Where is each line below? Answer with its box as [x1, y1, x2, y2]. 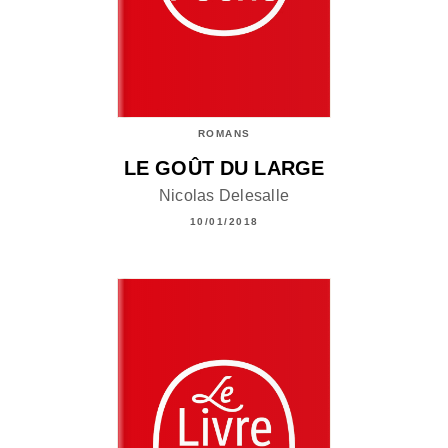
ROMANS [197, 128, 251, 140]
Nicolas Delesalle [158, 186, 290, 204]
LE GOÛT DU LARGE [123, 157, 325, 180]
